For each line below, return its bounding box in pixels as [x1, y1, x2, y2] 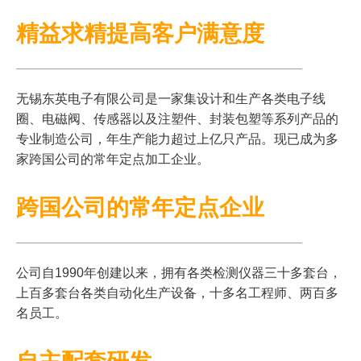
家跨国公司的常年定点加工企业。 [16, 152, 210, 166]
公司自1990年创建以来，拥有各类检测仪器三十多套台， [16, 266, 342, 280]
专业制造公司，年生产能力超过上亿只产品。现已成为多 [16, 132, 338, 146]
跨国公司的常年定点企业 [16, 195, 264, 220]
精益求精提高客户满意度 [16, 21, 264, 46]
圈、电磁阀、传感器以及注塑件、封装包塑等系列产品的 [16, 112, 338, 126]
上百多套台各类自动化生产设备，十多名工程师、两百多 [16, 286, 338, 300]
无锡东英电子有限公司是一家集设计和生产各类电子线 [16, 92, 326, 106]
